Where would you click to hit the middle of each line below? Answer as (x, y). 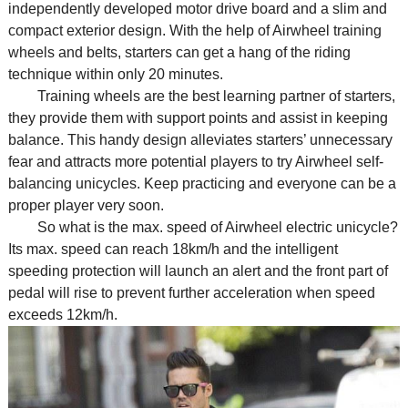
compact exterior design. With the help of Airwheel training (194, 30)
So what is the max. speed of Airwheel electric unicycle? (203, 227)
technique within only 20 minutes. (115, 74)
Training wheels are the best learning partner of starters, (201, 96)
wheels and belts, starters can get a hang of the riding (179, 52)
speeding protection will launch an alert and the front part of (198, 270)
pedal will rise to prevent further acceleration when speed (191, 292)
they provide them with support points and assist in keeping (198, 117)
